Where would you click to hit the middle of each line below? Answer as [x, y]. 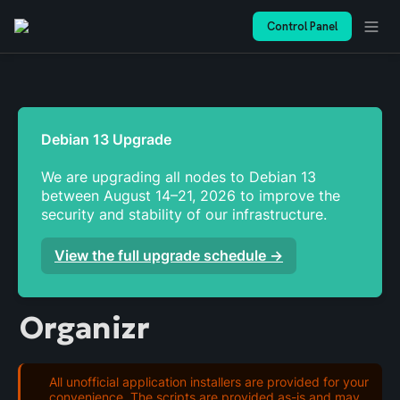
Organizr [84, 327]
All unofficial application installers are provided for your [209, 381]
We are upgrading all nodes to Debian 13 [179, 177]
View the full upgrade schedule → [169, 255]
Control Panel [302, 26]
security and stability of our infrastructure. [186, 214]
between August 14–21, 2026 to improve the [191, 196]
